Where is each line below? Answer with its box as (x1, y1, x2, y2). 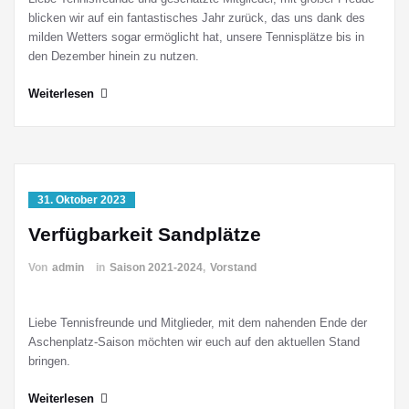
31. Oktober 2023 (37, 194, 126, 206)
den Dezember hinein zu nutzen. (28, 49, 199, 63)
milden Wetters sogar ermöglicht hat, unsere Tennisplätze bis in (28, 30, 364, 44)
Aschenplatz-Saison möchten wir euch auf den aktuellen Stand (28, 335, 360, 349)
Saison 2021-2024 (110, 261, 203, 274)
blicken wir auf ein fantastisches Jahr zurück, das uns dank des (28, 11, 365, 25)
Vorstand (210, 261, 257, 274)
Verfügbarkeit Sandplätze (28, 224, 261, 245)
